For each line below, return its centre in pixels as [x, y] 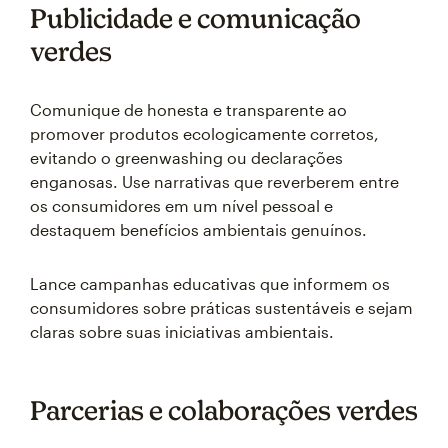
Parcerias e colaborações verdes [224, 410]
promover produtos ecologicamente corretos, [204, 133]
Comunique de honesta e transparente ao [188, 109]
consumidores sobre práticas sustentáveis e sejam [221, 307]
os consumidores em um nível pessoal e [181, 205]
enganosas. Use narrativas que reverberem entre [214, 181]
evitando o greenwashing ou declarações [186, 157]
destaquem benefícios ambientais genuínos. [198, 229]
